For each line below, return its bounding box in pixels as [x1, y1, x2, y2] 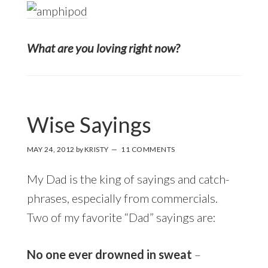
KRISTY [84, 144, 109, 154]
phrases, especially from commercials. [26, 190, 218, 205]
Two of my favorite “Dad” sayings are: [26, 209, 216, 224]
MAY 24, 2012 [26, 144, 75, 154]
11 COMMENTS [121, 144, 175, 154]
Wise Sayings [26, 111, 151, 138]
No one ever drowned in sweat [26, 246, 192, 261]
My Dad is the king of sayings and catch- [26, 171, 230, 186]
